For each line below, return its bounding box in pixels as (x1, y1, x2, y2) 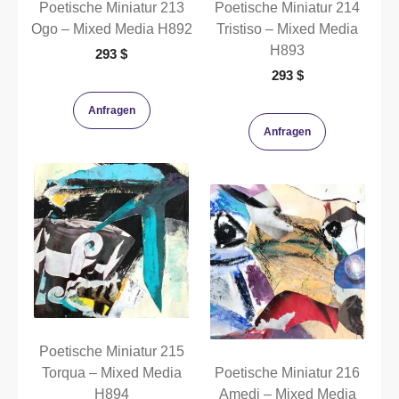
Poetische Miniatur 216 (215, 365, 361, 381)
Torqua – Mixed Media (41, 365, 182, 381)
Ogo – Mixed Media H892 (30, 20, 192, 37)
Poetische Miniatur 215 (38, 344, 184, 360)
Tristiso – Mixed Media (216, 20, 359, 37)
